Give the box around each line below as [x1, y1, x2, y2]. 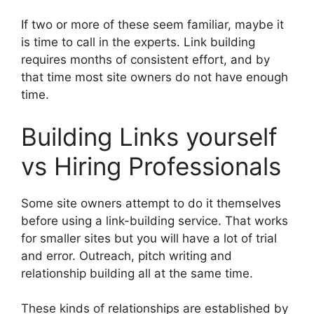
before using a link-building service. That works [21, 213, 288, 228]
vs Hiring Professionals [21, 151, 281, 181]
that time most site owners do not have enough [21, 70, 288, 85]
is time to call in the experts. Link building [21, 35, 255, 50]
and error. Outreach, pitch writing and [21, 248, 232, 263]
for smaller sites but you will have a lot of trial [21, 231, 277, 245]
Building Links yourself [21, 121, 278, 151]
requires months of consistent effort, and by [21, 53, 270, 67]
